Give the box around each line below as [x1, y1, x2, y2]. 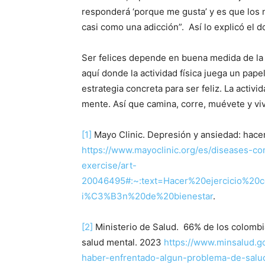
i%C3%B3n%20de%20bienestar [82, 190, 213, 202]
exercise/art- [82, 160, 137, 172]
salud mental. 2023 [82, 237, 164, 248]
